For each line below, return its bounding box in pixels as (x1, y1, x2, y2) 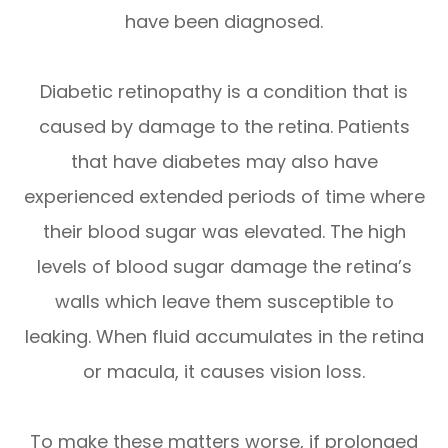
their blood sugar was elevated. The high (42, 219, 406, 245)
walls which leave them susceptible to (54, 289, 394, 315)
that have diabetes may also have (70, 149, 378, 175)
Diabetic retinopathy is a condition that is (40, 79, 408, 105)
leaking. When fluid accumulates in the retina (24, 324, 424, 350)
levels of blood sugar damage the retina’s (36, 254, 412, 280)
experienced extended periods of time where (23, 184, 425, 210)
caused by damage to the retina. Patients (38, 114, 410, 140)
